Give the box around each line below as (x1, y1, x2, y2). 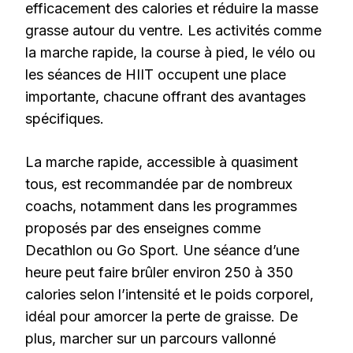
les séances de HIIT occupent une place (25, 65, 286, 83)
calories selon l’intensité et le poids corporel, (25, 285, 314, 303)
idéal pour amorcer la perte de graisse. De (25, 307, 298, 325)
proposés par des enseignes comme (25, 219, 261, 236)
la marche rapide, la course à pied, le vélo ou (25, 43, 315, 61)
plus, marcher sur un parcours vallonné (25, 329, 276, 347)
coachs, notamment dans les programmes (25, 197, 297, 214)
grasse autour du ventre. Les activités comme (25, 21, 321, 39)
